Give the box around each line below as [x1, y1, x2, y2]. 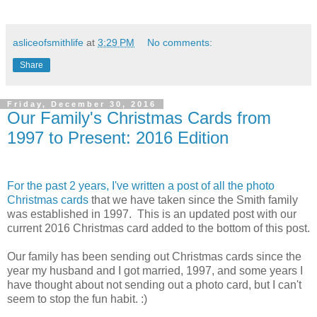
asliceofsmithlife [13, 37, 83, 49]
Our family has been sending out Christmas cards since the [7, 250, 301, 263]
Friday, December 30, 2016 [7, 100, 156, 109]
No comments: [147, 37, 213, 49]
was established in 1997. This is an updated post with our [7, 207, 296, 220]
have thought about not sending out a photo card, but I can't [7, 278, 301, 291]
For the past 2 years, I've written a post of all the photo [7, 179, 275, 192]
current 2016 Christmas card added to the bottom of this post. [7, 221, 310, 234]
